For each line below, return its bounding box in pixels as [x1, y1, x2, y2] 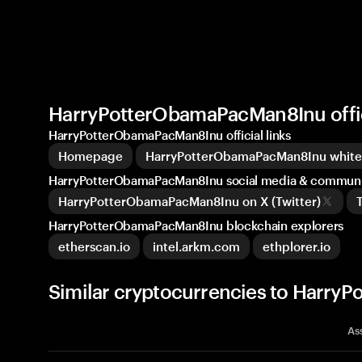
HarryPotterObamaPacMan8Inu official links [48, 128, 291, 142]
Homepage [58, 149, 123, 163]
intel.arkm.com [153, 239, 240, 254]
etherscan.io [58, 239, 130, 254]
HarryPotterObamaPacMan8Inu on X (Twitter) [58, 194, 321, 208]
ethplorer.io [263, 239, 330, 254]
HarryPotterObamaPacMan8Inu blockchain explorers [48, 218, 343, 233]
